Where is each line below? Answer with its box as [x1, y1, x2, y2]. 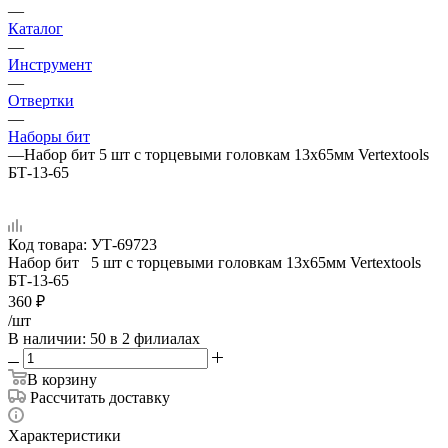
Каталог [8, 19, 63, 37]
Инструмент [8, 55, 92, 73]
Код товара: [8, 235, 87, 253]
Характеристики [8, 426, 121, 444]
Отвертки [8, 91, 74, 109]
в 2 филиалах [110, 329, 200, 347]
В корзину [27, 370, 97, 388]
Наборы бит [8, 127, 90, 145]
